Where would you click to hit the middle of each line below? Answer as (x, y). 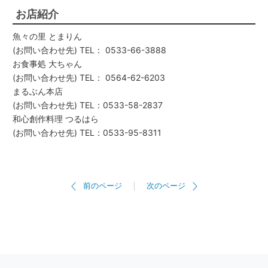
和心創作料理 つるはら (56, 118)
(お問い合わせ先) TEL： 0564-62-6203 (89, 77)
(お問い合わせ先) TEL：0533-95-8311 (87, 132)
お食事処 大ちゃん (47, 63)
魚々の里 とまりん (47, 36)
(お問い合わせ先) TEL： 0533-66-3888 (89, 50)
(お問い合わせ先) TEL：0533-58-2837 (88, 105)
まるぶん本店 (38, 91)
